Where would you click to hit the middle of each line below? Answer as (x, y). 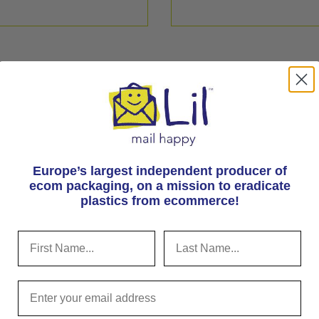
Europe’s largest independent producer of (159, 171)
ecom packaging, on (92, 186)
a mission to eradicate (223, 186)
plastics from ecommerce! (159, 201)
